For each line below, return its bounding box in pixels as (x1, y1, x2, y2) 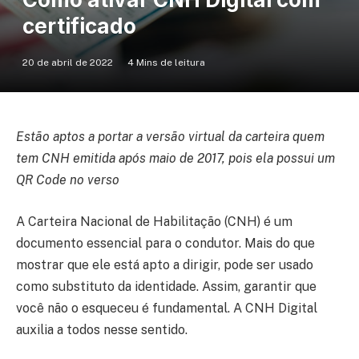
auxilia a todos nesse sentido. (16, 321, 188, 337)
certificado (22, 14, 136, 39)
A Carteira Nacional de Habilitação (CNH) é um (16, 213, 292, 229)
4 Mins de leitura (127, 57, 205, 69)
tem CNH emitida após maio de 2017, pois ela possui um (16, 151, 335, 167)
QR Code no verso (16, 172, 119, 188)
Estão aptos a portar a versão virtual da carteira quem (16, 129, 325, 145)
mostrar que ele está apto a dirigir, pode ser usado (16, 256, 313, 272)
